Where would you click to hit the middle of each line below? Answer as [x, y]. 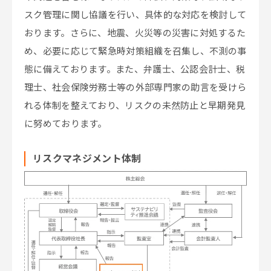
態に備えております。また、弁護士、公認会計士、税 [135, 70]
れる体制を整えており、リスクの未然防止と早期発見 [135, 106]
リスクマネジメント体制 [87, 159]
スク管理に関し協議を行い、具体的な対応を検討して [135, 15]
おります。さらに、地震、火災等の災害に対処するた [135, 33]
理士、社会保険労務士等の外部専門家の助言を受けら [135, 88]
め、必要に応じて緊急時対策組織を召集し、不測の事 [135, 51]
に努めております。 [66, 124]
